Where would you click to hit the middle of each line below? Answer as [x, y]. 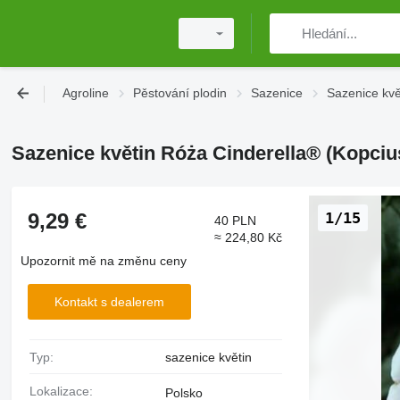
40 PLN [236, 221]
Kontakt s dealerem [109, 301]
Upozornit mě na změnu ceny [103, 261]
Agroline [86, 93]
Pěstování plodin [180, 93]
